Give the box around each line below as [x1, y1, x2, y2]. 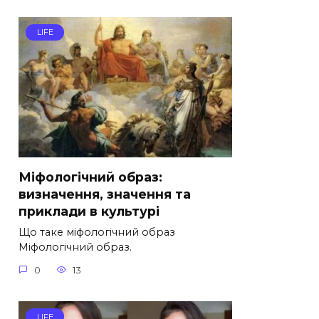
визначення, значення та [19, 187, 191, 202]
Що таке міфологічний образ [19, 226, 175, 239]
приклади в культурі [19, 204, 159, 219]
